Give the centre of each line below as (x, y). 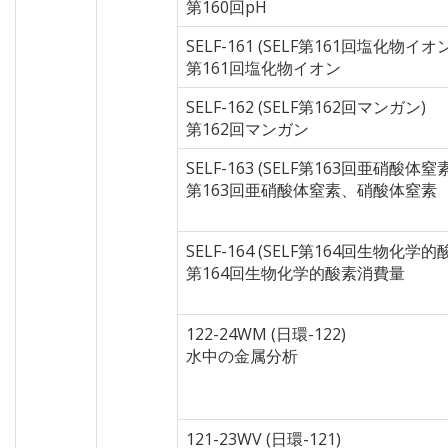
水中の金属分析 (242, 356)
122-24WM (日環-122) (266, 334)
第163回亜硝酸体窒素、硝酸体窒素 (311, 190)
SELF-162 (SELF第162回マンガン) (306, 107)
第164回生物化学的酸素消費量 (295, 273)
